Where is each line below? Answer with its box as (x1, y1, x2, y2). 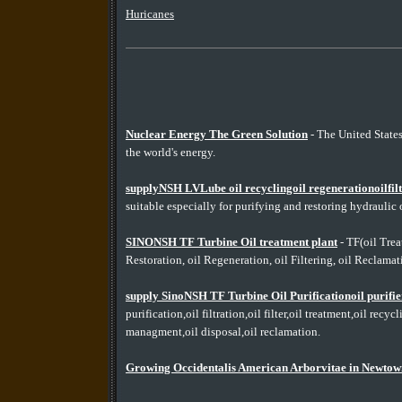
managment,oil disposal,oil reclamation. (126, 325, 320, 339)
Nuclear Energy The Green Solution (126, 127, 308, 142)
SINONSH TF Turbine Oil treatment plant (126, 235, 337, 249)
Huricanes (126, 7, 174, 22)
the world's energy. (126, 145, 215, 160)
